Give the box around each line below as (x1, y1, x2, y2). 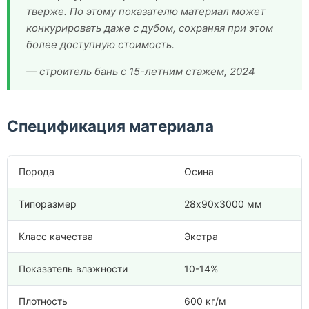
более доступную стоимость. (26, 38, 175, 52)
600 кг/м (184, 295, 226, 307)
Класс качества (19, 230, 93, 242)
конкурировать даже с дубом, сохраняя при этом (26, 21, 273, 35)
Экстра (184, 230, 218, 242)
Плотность (19, 295, 68, 307)
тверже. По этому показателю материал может (26, 5, 266, 19)
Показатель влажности (19, 262, 128, 275)
